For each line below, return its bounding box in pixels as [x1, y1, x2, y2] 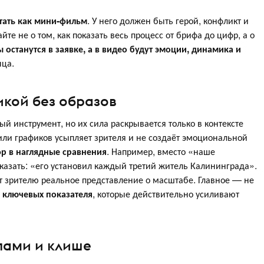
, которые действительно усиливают [93, 186, 239, 200]
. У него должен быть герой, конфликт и [87, 14, 249, 28]
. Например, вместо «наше [107, 144, 215, 158]
